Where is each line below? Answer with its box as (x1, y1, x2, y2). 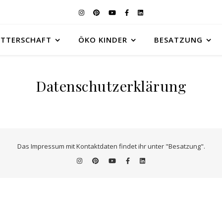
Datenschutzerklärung (36, 76, 186, 95)
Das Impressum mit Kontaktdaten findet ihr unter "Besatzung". (17, 142, 205, 151)
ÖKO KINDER (78, 35, 127, 45)
